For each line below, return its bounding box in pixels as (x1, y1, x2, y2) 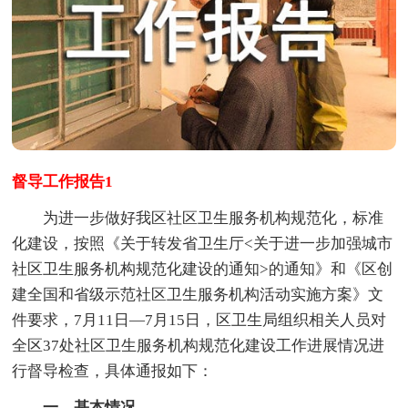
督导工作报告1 (12, 172, 114, 190)
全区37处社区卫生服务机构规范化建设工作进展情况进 (12, 336, 385, 354)
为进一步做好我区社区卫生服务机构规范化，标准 (12, 209, 384, 227)
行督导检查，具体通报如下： (12, 362, 214, 380)
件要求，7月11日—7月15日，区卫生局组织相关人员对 (12, 311, 387, 329)
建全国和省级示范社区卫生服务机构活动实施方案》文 (12, 285, 384, 303)
